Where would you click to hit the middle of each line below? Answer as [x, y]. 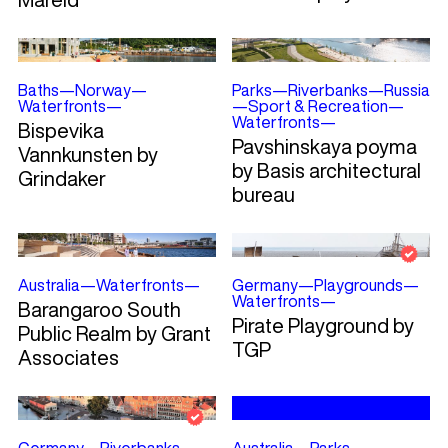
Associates [68, 358]
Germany [264, 285]
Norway [102, 90]
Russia [406, 90]
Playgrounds [358, 285]
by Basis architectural [326, 171]
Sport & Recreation [317, 106]
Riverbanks [327, 90]
